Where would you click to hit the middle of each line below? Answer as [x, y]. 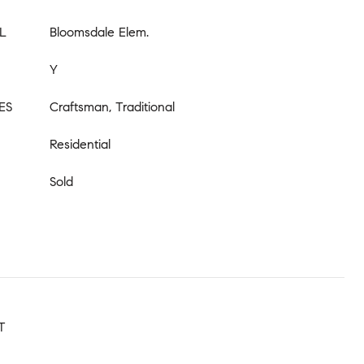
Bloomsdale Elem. [99, 32]
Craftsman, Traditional [112, 106]
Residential [80, 144]
